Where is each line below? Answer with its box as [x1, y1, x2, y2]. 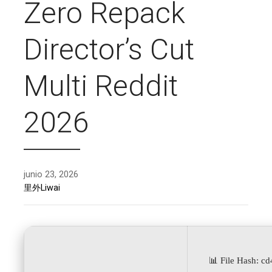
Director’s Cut [24, 32, 194, 67]
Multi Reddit [24, 68, 178, 103]
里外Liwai [24, 182, 60, 193]
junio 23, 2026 [24, 169, 78, 180]
